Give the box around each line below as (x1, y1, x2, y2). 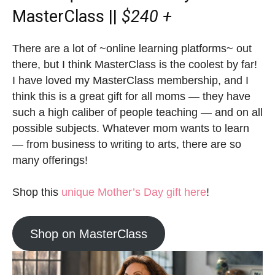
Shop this (12, 186, 61, 199)
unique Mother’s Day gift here (61, 186, 206, 199)
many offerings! (12, 154, 88, 167)
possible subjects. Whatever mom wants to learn (12, 122, 249, 135)
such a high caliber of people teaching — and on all (12, 106, 263, 119)
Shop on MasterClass (29, 227, 147, 241)
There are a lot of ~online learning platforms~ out (12, 42, 252, 55)
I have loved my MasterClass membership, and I (12, 74, 249, 87)
